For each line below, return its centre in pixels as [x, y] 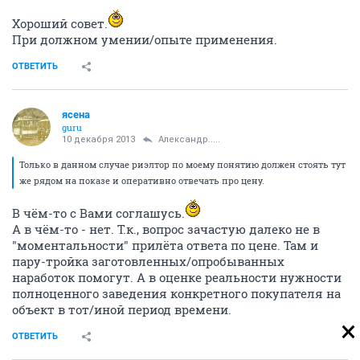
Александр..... [189, 139]
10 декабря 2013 [98, 139]
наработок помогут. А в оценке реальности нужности [177, 277]
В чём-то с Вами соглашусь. [98, 213]
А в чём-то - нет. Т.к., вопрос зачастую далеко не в [166, 229]
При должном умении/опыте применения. [145, 39]
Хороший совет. [60, 23]
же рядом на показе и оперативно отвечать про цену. [142, 180]
